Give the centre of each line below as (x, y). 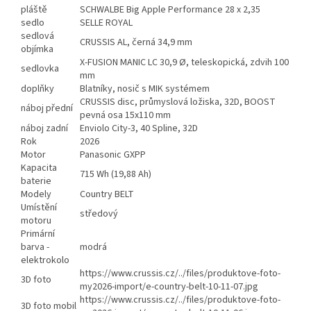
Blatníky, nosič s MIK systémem (145, 89)
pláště (34, 10)
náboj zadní (44, 129)
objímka (37, 50)
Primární (38, 234)
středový (99, 214)
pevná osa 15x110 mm (125, 116)
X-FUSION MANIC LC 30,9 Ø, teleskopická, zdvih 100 (184, 63)
